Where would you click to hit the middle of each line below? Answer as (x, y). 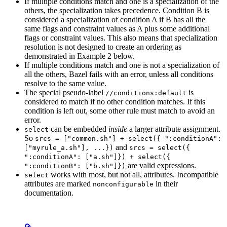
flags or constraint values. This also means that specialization (121, 37)
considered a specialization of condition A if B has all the (115, 19)
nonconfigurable (123, 184)
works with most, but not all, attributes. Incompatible (134, 174)
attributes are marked (59, 183)
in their (166, 183)
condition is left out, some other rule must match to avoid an (120, 110)
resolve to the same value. (65, 83)
